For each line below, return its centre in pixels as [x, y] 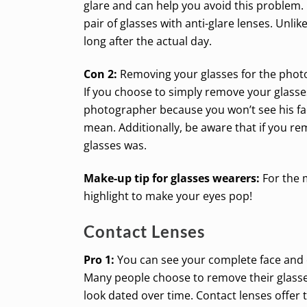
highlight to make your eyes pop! [168, 196]
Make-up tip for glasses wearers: [173, 178]
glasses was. [115, 145]
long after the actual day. [148, 41]
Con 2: [102, 74]
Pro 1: [100, 259]
